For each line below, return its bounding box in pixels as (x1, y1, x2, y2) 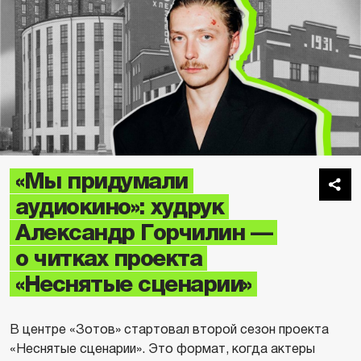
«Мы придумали (15, 168, 188, 193)
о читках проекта (15, 245, 201, 271)
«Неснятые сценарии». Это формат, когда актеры (10, 341, 315, 355)
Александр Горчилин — (15, 219, 272, 245)
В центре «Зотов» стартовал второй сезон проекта (10, 322, 329, 336)
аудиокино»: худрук (15, 193, 223, 219)
